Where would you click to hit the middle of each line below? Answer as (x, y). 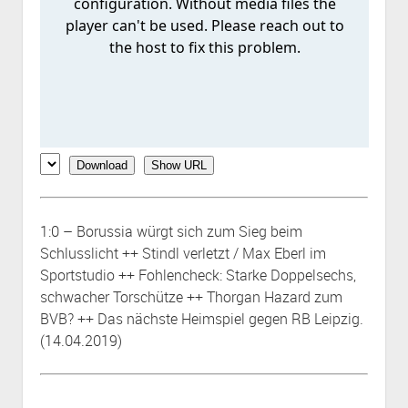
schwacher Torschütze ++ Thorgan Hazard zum (191, 297)
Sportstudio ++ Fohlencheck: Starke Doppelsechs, (198, 275)
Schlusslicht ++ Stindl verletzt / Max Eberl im (183, 253)
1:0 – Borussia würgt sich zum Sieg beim (171, 231)
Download (102, 165)
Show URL (178, 165)
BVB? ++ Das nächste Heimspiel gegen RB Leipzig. (201, 319)
